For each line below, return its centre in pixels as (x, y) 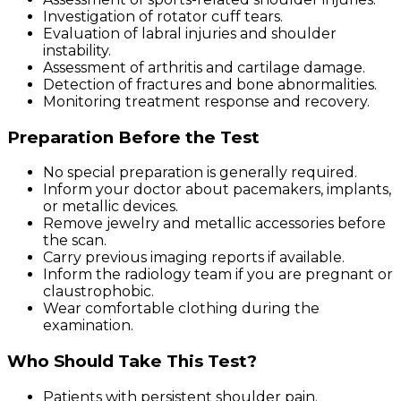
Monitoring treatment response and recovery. (206, 101)
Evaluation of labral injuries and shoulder (190, 33)
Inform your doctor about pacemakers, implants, (217, 190)
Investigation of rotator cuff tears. (163, 16)
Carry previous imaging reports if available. (194, 258)
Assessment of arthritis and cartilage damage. (204, 67)
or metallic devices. (111, 207)
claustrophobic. (98, 292)
